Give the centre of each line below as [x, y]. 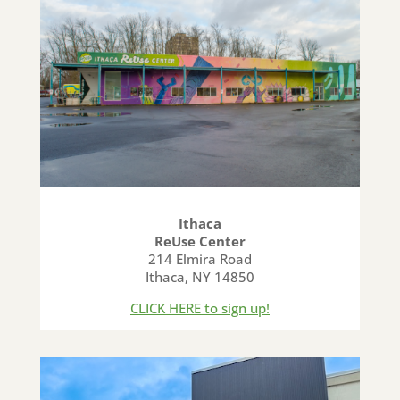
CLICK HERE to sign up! [200, 308]
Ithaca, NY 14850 [200, 277]
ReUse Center [200, 242]
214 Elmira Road [200, 259]
